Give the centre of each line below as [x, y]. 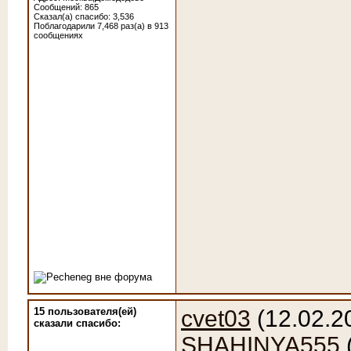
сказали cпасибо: [77, 323]
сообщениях [58, 35]
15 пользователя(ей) [85, 311]
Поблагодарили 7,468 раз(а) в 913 [101, 26]
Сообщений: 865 [66, 7]
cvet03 [216, 318]
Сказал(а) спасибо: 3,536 [84, 16]
